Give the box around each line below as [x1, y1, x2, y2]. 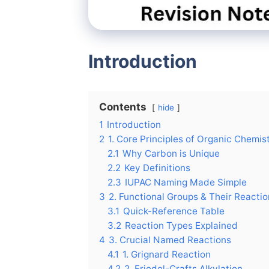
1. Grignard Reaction [122, 248, 211, 260]
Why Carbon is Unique [122, 147, 220, 159]
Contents [99, 100, 147, 113]
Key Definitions [124, 162, 190, 174]
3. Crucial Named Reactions [109, 234, 231, 246]
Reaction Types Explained [125, 219, 238, 231]
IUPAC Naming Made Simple [125, 176, 247, 188]
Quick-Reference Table [123, 205, 225, 217]
